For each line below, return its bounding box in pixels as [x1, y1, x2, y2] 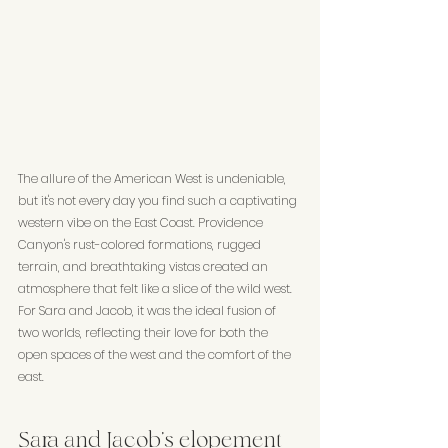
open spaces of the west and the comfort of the [18, 345, 294, 363]
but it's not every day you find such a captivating [18, 191, 300, 209]
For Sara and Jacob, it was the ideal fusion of [18, 301, 279, 319]
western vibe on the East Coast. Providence [18, 213, 266, 231]
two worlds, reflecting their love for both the [18, 323, 271, 341]
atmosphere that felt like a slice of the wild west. [18, 279, 295, 297]
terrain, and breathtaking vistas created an [18, 257, 271, 275]
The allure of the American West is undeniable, [18, 169, 289, 187]
